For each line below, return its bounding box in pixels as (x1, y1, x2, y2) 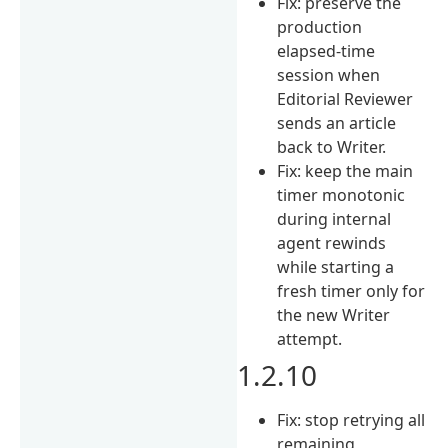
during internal (277, 207, 392, 230)
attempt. (277, 327, 343, 350)
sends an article (277, 111, 397, 134)
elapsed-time (277, 39, 376, 62)
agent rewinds (277, 231, 387, 254)
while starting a (277, 255, 395, 278)
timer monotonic (277, 183, 406, 206)
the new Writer (277, 303, 391, 326)
